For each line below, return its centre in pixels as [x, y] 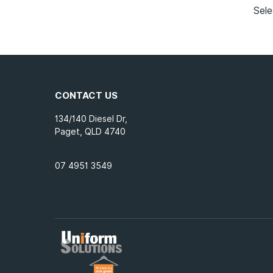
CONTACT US [86, 95]
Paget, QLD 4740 [90, 131]
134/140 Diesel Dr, [91, 119]
